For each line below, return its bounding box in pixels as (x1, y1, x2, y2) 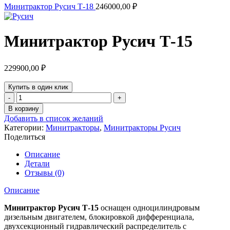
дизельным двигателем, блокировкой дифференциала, (4, 212, 194, 221)
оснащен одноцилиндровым (99, 203, 200, 212)
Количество (16, 91, 57, 101)
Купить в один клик (8, 83, 68, 91)
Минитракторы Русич (104, 123, 181, 132)
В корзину (8, 104, 39, 112)
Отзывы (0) (25, 168, 64, 177)
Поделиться (4, 132, 45, 141)
